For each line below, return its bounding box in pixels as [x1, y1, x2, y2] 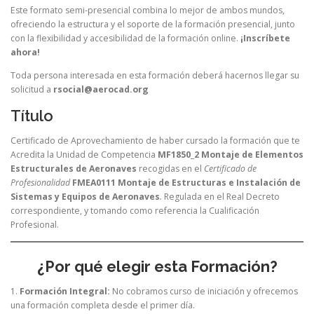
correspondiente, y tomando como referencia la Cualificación [11, 204, 259, 217]
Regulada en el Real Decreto [162, 190, 280, 203]
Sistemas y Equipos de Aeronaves [11, 190, 160, 203]
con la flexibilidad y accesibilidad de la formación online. [11, 32, 240, 45]
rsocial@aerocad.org [53, 83, 149, 96]
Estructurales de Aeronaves [11, 162, 137, 175]
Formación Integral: [20, 285, 110, 297]
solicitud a [11, 83, 53, 96]
